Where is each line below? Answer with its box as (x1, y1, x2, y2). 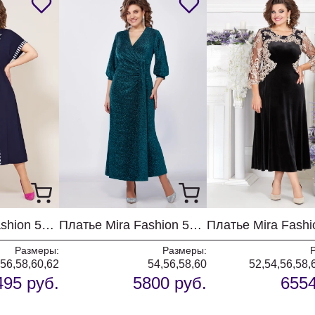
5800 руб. (133, 274, 207, 292)
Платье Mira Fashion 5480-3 (189, 218, 202, 232)
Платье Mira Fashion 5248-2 (41, 218, 54, 232)
